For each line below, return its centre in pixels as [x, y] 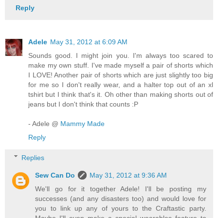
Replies [33, 157]
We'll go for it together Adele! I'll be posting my [121, 189]
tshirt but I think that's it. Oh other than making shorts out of [121, 95]
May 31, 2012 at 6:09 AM [89, 42]
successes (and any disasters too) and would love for [121, 198]
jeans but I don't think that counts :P [83, 104]
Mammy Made [82, 124]
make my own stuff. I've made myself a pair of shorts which [121, 65]
